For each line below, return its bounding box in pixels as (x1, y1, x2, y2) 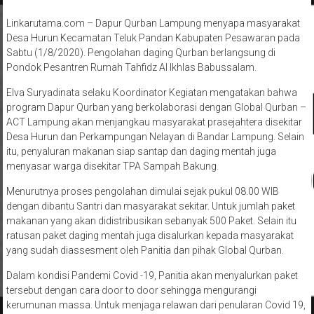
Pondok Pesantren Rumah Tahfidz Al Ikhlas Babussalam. (6, 62, 257, 74)
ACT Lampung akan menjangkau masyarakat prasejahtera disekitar (6, 116, 302, 128)
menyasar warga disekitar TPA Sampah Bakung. (6, 161, 219, 172)
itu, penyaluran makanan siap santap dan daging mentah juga (6, 146, 276, 158)
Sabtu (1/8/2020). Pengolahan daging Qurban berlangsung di (6, 47, 275, 59)
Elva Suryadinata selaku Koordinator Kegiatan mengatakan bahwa (6, 87, 297, 99)
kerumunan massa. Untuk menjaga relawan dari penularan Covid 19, (6, 299, 306, 311)
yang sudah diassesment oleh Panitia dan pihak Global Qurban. (6, 245, 284, 257)
